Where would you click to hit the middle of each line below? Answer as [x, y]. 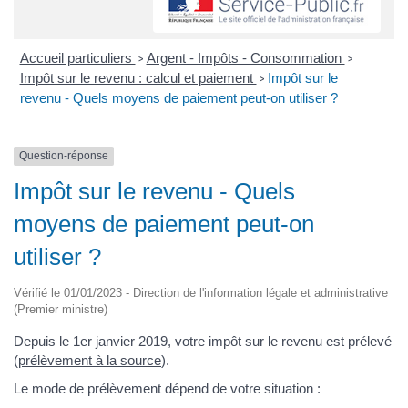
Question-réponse [64, 156]
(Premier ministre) [61, 309]
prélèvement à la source [90, 360]
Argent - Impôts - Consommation [245, 58]
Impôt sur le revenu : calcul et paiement [138, 78]
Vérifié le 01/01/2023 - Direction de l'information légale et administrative [201, 292]
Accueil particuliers [77, 58]
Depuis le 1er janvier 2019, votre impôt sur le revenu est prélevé [203, 341]
